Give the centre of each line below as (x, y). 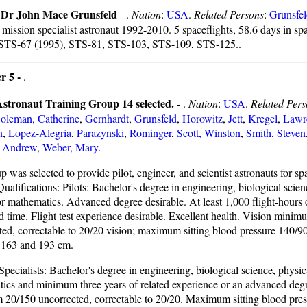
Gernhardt (107, 118)
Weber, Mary (70, 147)
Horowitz (202, 118)
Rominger (150, 133)
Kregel (263, 118)
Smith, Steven (276, 133)
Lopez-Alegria (40, 133)
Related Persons (229, 14)
